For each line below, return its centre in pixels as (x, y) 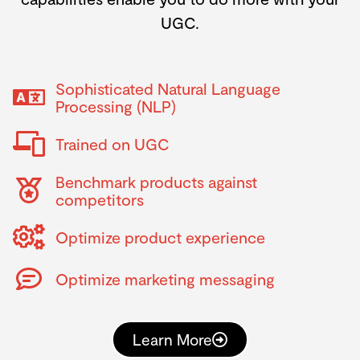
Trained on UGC (112, 143)
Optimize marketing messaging (165, 278)
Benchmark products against (156, 181)
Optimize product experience (160, 237)
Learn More (172, 339)
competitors (100, 199)
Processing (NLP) (116, 106)
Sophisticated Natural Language (168, 88)
